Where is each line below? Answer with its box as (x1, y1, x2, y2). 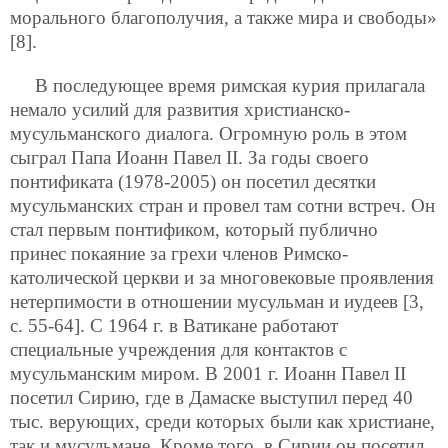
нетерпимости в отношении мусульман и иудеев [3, (10, 290, 424, 312)
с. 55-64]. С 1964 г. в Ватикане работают (10, 314, 338, 336)
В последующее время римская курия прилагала (35, 74, 425, 96)
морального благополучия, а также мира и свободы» (10, 7, 437, 29)
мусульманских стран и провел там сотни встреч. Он (10, 194, 435, 216)
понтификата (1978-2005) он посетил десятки (10, 170, 376, 192)
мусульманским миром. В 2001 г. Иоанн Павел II (10, 362, 406, 384)
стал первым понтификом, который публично (10, 218, 378, 240)
